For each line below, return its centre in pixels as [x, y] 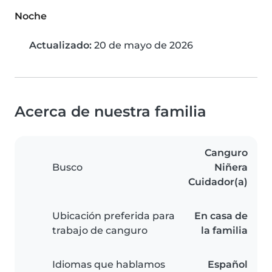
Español [228, 265]
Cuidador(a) [218, 182]
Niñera [231, 168]
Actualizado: [60, 46]
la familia [224, 231]
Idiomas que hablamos [109, 265]
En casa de [221, 216]
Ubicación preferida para [114, 216]
